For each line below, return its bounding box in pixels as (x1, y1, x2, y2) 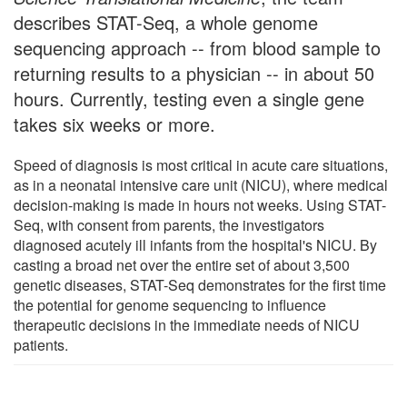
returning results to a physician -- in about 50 (14, 59, 374, 86)
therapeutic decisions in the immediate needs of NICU (14, 313, 360, 335)
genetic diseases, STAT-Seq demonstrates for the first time (14, 273, 386, 295)
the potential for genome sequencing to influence (14, 293, 326, 315)
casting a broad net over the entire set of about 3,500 (14, 253, 350, 275)
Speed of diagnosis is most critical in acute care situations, (14, 154, 388, 175)
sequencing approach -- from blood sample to (14, 34, 381, 61)
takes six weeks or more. (14, 110, 215, 137)
